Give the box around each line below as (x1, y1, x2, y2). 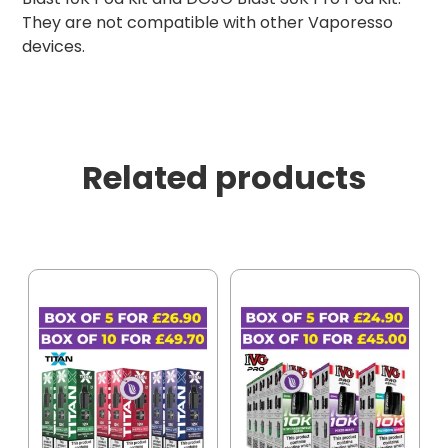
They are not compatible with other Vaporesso (22, 11, 393, 35)
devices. (22, 35, 85, 59)
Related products (82, 155, 366, 201)
